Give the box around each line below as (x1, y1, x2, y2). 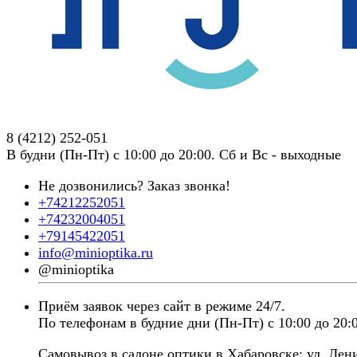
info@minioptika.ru (38, 245, 153, 261)
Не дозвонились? (38, 178, 147, 194)
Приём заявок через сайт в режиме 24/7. (38, 298, 285, 314)
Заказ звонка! (147, 178, 230, 194)
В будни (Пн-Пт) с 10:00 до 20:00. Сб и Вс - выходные (6, 147, 341, 163)
